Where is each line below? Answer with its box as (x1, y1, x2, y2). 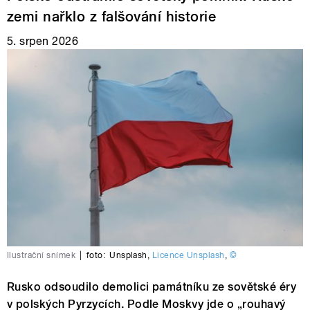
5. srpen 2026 (7, 34, 79, 48)
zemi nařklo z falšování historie (7, 8, 217, 25)
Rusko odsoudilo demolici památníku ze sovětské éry (7, 280, 297, 293)
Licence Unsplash (152, 250, 225, 260)
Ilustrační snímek (7, 250, 76, 260)
